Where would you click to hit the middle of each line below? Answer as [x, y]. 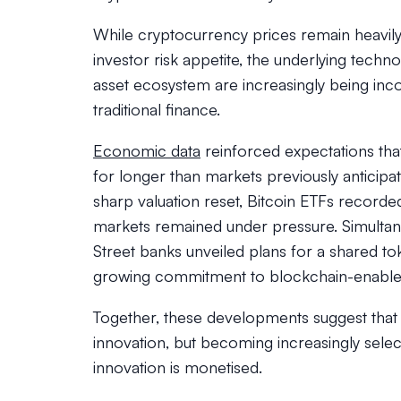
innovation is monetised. [178, 367]
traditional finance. [157, 109]
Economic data [147, 150]
